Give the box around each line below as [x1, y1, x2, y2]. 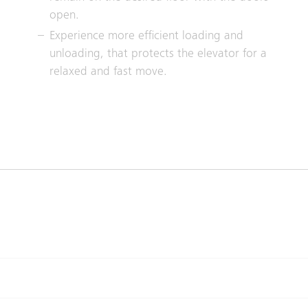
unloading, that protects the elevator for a [49, 47, 267, 60]
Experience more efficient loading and [49, 30, 243, 43]
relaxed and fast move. [49, 65, 167, 78]
